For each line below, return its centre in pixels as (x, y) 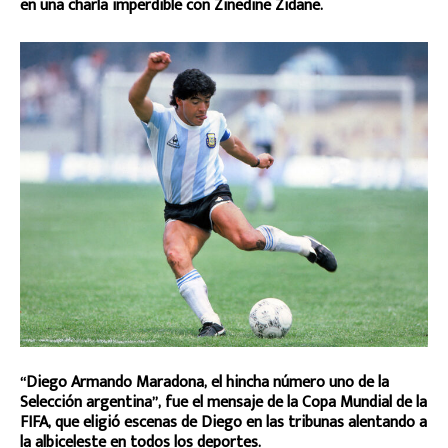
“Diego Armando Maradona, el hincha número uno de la (204, 382)
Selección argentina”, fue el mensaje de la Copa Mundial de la (223, 402)
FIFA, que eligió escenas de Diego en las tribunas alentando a (223, 422)
